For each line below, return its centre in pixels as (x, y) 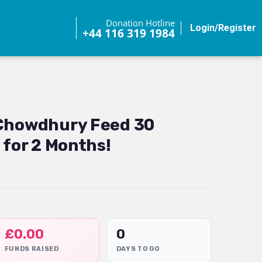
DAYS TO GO (138, 249)
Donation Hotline (141, 23)
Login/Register (223, 28)
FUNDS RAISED (32, 249)
